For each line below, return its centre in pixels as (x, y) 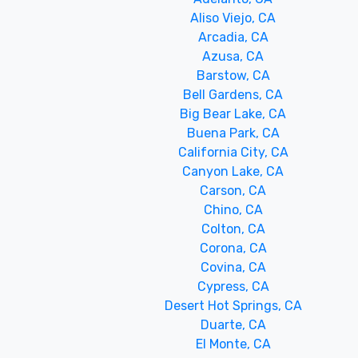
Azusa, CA (233, 56)
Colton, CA (233, 229)
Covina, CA (233, 267)
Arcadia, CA (233, 37)
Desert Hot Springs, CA (233, 306)
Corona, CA (233, 248)
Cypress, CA (233, 286)
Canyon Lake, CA (233, 171)
